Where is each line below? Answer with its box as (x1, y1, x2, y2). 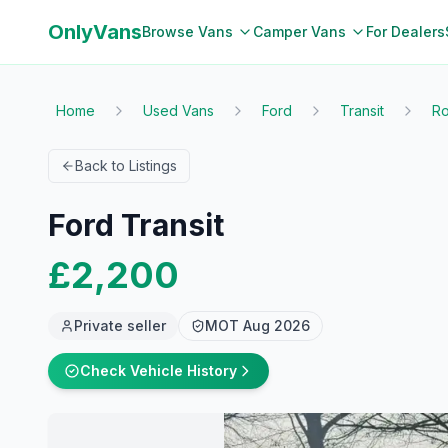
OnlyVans (48, 20, 142, 44)
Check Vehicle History (80, 362, 237, 379)
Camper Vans (253, 23, 346, 40)
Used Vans (143, 102, 214, 119)
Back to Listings (75, 157, 177, 174)
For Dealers (366, 23, 445, 40)
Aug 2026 (243, 317, 310, 334)
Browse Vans (142, 23, 233, 40)
